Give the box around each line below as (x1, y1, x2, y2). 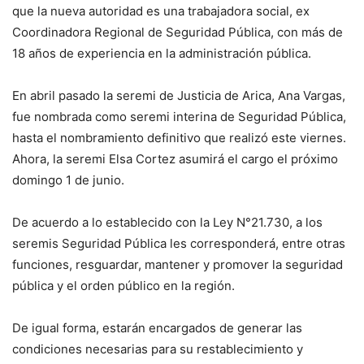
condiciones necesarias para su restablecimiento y (12, 341, 303, 357)
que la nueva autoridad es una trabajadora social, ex (12, 3, 310, 19)
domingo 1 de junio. (12, 172, 124, 188)
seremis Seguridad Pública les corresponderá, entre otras (12, 236, 345, 252)
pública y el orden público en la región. (12, 278, 235, 294)
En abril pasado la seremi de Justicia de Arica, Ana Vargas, (12, 88, 345, 104)
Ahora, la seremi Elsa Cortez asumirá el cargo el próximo (12, 151, 338, 167)
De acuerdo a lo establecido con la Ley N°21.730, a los (12, 214, 323, 231)
